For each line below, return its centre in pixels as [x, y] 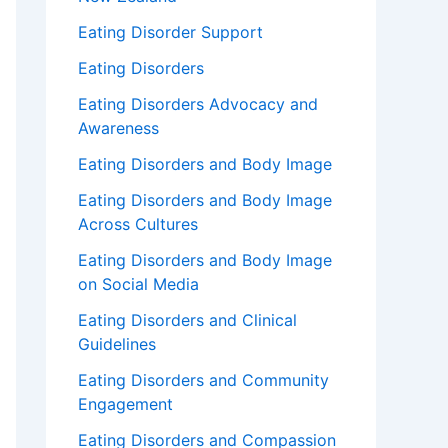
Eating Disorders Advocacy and [198, 104]
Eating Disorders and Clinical [187, 320]
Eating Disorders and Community [203, 380]
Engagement [125, 404]
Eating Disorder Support [170, 32]
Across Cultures [138, 224]
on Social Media [138, 284]
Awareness [118, 128]
